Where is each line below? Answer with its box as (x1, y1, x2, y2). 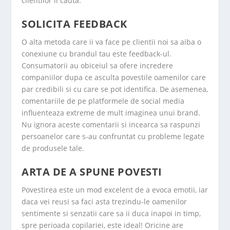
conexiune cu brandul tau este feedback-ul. (22, 48, 172, 59)
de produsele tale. (22, 143, 85, 153)
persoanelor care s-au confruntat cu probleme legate (22, 131, 205, 141)
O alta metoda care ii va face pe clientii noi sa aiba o (22, 36, 202, 47)
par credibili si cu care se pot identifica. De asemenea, (22, 84, 208, 94)
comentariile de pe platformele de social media (22, 95, 185, 106)
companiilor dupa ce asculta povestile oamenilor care (22, 72, 206, 82)
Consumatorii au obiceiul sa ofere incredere (22, 60, 174, 70)
